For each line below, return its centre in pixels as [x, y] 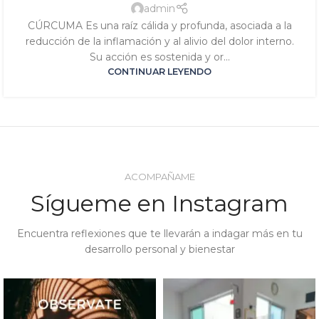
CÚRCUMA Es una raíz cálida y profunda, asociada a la [159, 25]
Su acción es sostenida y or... [159, 57]
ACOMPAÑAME [159, 176]
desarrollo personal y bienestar [159, 249]
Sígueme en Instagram [159, 203]
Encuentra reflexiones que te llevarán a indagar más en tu [159, 233]
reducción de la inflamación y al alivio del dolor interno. [159, 41]
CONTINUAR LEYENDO [159, 71]
